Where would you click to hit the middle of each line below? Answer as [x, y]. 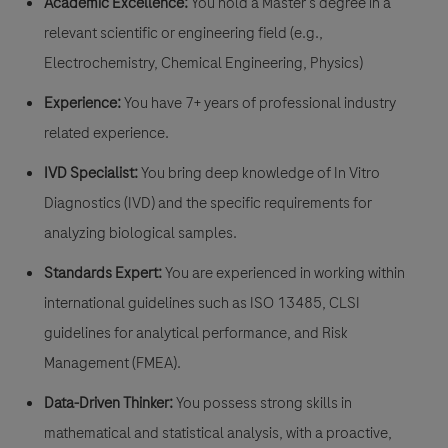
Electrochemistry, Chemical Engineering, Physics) [203, 63]
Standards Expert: [103, 273]
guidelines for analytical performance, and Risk [196, 333]
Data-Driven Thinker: [108, 403]
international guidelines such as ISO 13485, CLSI [202, 303]
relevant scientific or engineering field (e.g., [183, 33]
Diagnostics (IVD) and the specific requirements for [208, 203]
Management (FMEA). [112, 363]
